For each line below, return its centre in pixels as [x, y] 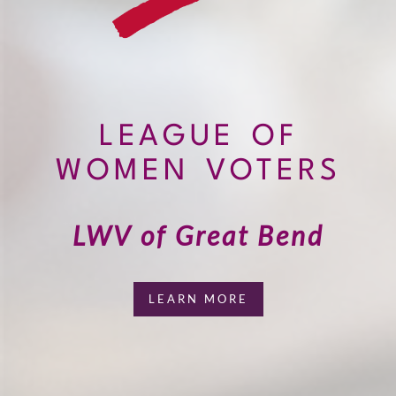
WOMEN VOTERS [198, 172]
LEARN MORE [198, 299]
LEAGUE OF [198, 137]
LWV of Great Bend [198, 235]
